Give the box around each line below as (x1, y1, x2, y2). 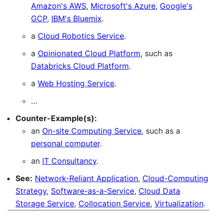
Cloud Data (139, 186, 180, 196)
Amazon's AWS (31, 1, 86, 11)
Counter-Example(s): (15, 113, 97, 123)
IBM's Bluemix (51, 14, 102, 23)
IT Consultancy (42, 156, 96, 166)
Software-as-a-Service (51, 186, 134, 196)
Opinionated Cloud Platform (38, 48, 140, 58)
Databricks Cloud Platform (31, 61, 129, 71)
